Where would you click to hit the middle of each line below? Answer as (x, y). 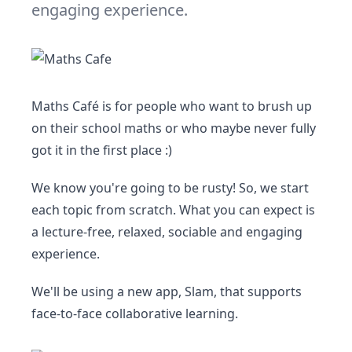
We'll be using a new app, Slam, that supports (167, 291)
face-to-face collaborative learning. (135, 313)
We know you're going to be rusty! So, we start (170, 188)
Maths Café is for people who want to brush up (172, 106)
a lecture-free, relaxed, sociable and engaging (167, 232)
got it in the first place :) (102, 150)
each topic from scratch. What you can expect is (173, 210)
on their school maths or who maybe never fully (174, 128)
